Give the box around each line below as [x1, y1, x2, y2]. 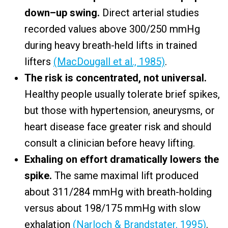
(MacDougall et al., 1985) [53, 55, 165, 68]
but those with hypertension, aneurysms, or [24, 104, 215, 117]
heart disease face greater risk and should [24, 121, 211, 133]
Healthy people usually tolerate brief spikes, [24, 88, 220, 100]
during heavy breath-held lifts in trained [24, 39, 197, 51]
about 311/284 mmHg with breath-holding [24, 186, 212, 198]
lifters [24, 55, 53, 68]
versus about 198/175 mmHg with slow [24, 202, 201, 214]
